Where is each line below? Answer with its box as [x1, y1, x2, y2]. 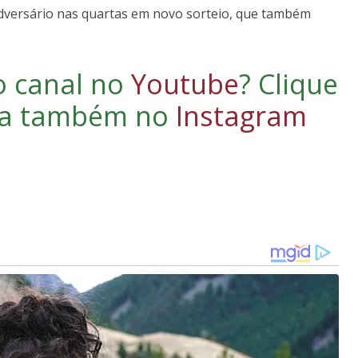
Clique [258, 65, 338, 102]
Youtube [131, 65, 239, 102]
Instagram [175, 97, 307, 134]
